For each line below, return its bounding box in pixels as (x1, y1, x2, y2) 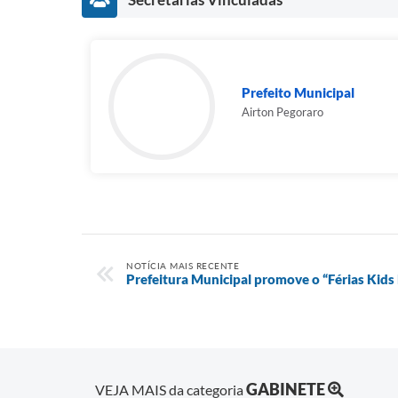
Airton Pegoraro (242, 105, 323, 120)
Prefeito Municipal (242, 84, 354, 101)
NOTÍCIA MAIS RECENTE (126, 260, 239, 272)
